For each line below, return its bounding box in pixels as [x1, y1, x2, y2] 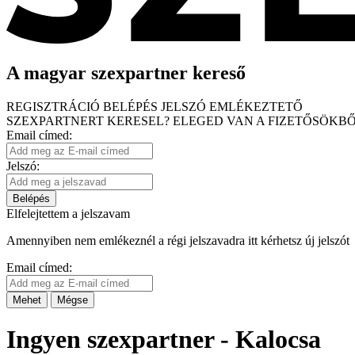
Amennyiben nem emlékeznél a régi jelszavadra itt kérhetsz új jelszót [6, 233, 349, 247]
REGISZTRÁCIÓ [6, 99, 103, 113]
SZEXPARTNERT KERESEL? [6, 113, 170, 128]
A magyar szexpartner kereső [6, 62, 246, 83]
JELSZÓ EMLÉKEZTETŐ [161, 99, 303, 113]
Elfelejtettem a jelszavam [6, 206, 130, 220]
